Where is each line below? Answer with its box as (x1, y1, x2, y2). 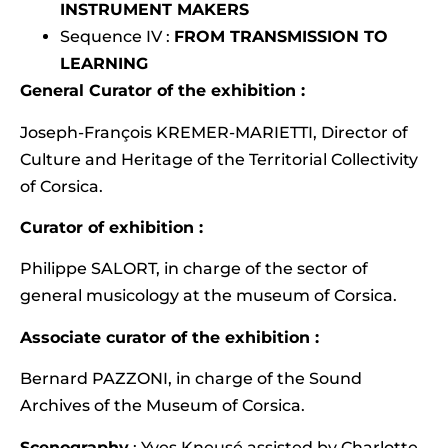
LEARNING (60, 54, 148, 74)
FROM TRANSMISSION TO (174, 27, 388, 47)
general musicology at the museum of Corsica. (20, 286, 397, 306)
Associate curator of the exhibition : (20, 327, 319, 347)
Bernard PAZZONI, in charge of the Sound (20, 369, 362, 389)
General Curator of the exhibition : (20, 81, 305, 101)
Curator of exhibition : (20, 218, 203, 238)
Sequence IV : (60, 27, 174, 47)
